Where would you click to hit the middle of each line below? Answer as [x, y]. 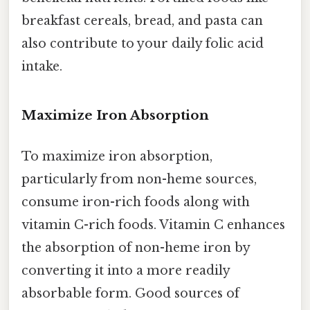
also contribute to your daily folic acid [143, 44]
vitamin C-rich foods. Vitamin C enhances [153, 225]
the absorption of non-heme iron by [136, 248]
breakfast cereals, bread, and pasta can [142, 21]
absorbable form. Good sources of [130, 294]
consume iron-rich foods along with [136, 202]
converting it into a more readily [126, 271]
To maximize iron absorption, [117, 157]
